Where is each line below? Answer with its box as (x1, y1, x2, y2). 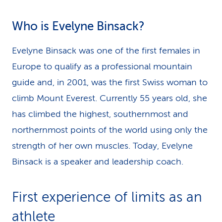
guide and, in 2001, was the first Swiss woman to (12, 77, 208, 87)
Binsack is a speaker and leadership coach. (12, 157, 183, 166)
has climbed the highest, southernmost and (12, 109, 188, 119)
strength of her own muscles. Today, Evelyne (12, 141, 193, 151)
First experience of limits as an (12, 189, 202, 205)
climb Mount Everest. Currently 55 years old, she (12, 93, 207, 103)
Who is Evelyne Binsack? (12, 20, 145, 33)
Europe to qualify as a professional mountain (12, 61, 192, 71)
